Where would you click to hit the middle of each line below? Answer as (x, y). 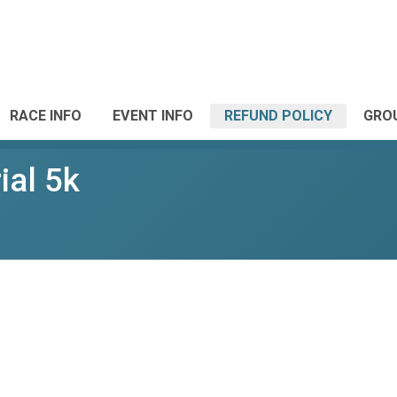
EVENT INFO (153, 116)
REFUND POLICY (278, 116)
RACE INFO (46, 116)
